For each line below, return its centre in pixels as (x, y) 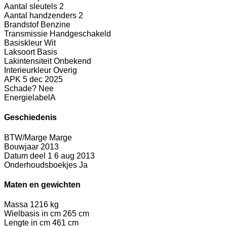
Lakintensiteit (28, 61)
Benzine (55, 25)
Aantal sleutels (31, 7)
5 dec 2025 (43, 80)
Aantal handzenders (40, 16)
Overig (65, 70)
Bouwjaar (21, 146)
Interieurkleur (28, 70)
